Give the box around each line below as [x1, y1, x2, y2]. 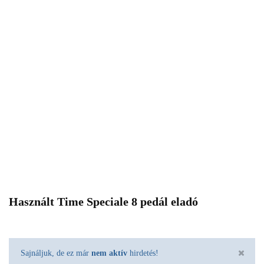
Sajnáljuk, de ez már [21, 249, 91, 258]
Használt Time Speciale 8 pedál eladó [9, 195, 198, 208]
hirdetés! [127, 249, 159, 258]
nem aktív [91, 249, 127, 258]
